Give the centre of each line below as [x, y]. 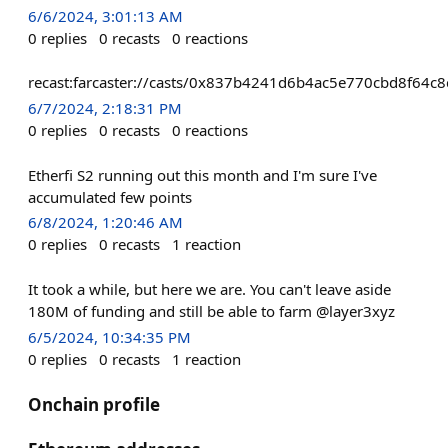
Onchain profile [94, 404]
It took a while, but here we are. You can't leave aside [209, 288]
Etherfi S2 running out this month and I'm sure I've [202, 174]
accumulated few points [110, 196]
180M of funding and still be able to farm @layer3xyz [211, 310]
